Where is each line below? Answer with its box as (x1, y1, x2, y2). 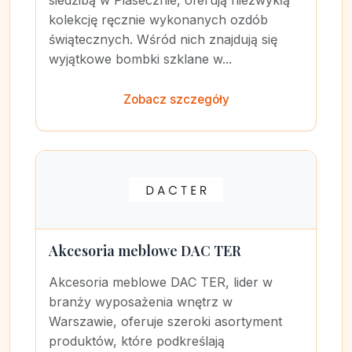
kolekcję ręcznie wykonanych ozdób (49, 12, 268, 27)
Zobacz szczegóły (123, 92, 229, 107)
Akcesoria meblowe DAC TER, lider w (49, 274, 273, 290)
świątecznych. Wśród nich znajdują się (49, 31, 277, 47)
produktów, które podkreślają (49, 333, 225, 349)
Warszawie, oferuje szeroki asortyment (49, 313, 282, 329)
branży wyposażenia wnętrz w (49, 294, 233, 310)
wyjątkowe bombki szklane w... (49, 51, 232, 67)
